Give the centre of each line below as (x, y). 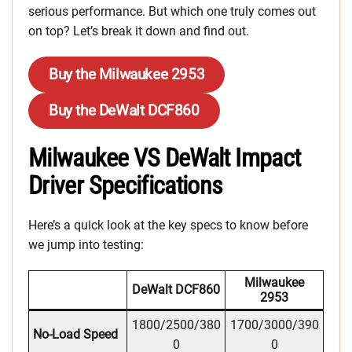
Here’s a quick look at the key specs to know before (168, 225)
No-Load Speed (75, 335)
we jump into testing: (86, 245)
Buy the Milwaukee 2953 (127, 75)
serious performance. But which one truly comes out (172, 12)
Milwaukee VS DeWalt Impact (165, 158)
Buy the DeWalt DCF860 (124, 111)
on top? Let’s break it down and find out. (139, 31)
